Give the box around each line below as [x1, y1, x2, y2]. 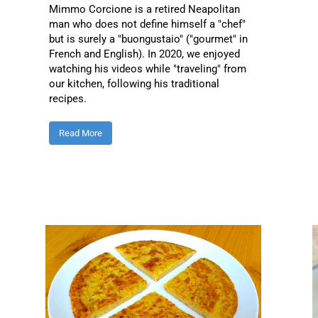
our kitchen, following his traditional [48, 77, 219, 91]
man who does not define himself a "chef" [48, 18, 246, 31]
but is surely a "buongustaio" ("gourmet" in [48, 33, 248, 46]
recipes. [48, 92, 87, 106]
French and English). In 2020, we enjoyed [48, 48, 240, 61]
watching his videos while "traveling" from [48, 62, 246, 76]
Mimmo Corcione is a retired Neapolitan [48, 3, 240, 16]
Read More [58, 128, 102, 139]
